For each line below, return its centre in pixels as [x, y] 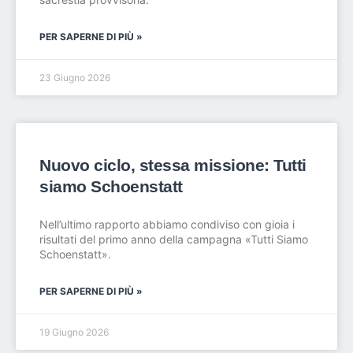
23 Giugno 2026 [75, 78]
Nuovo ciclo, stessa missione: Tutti [173, 165]
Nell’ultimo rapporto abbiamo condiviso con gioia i [167, 224]
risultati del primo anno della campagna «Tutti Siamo [174, 239]
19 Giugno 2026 [74, 332]
